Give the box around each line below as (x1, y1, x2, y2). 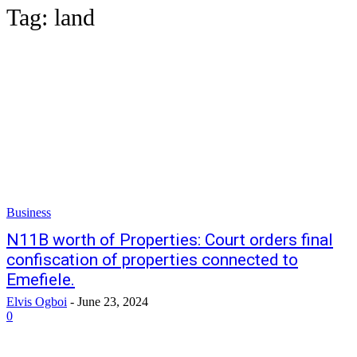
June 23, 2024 (77, 295, 148, 308)
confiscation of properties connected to (6, 250, 298, 269)
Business (6, 206, 51, 219)
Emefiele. (6, 270, 75, 289)
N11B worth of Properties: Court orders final (6, 230, 333, 249)
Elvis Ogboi (6, 295, 67, 308)
